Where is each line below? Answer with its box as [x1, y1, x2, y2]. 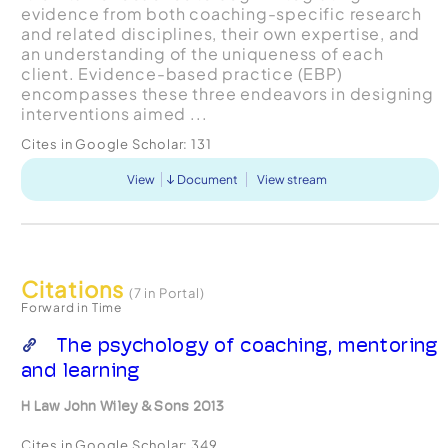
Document [177, 171, 239, 187]
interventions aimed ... [20, 102, 208, 124]
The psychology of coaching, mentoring [55, 332, 439, 357]
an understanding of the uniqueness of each [20, 42, 384, 64]
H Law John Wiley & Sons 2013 [20, 397, 224, 414]
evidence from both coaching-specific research [20, 2, 422, 24]
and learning [20, 357, 141, 382]
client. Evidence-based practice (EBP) [20, 62, 343, 84]
